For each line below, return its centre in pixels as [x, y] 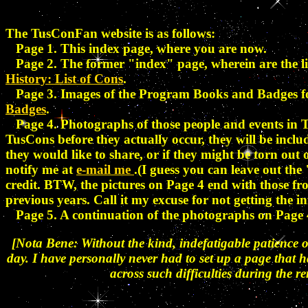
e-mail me [105, 170]
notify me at [41, 170]
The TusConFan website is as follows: [110, 34]
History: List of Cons [64, 79]
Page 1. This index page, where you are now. [136, 49]
